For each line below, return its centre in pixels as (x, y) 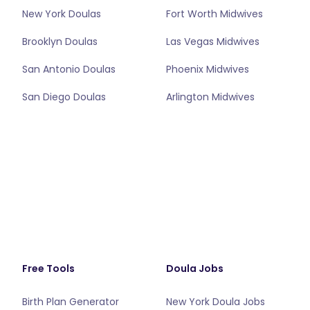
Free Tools (48, 268)
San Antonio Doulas (69, 69)
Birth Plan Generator (71, 302)
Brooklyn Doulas (60, 42)
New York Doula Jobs (216, 302)
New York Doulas (62, 14)
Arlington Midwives (210, 97)
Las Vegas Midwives (213, 42)
